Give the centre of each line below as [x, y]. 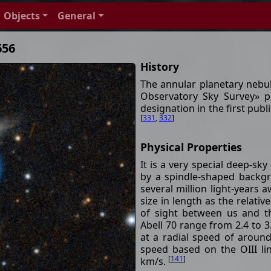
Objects [21, 16]
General [77, 16]
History [160, 67]
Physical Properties [191, 147]
